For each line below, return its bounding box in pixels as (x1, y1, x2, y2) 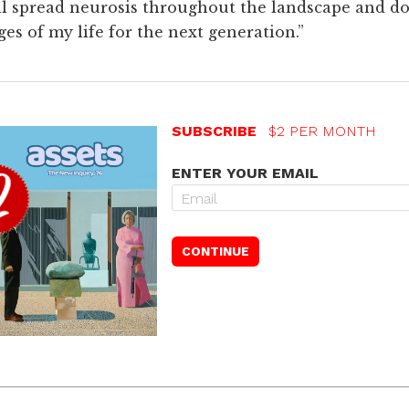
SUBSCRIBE (171, 122, 261, 141)
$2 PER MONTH (267, 122, 376, 141)
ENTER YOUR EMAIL (171, 164, 319, 183)
